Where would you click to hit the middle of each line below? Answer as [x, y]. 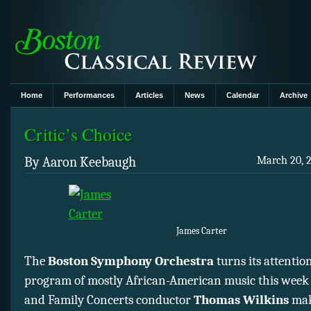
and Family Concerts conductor [109, 300]
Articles [150, 95]
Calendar [242, 95]
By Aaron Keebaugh [80, 162]
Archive [294, 95]
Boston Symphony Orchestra [131, 261]
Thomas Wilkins [241, 300]
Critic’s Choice [78, 134]
